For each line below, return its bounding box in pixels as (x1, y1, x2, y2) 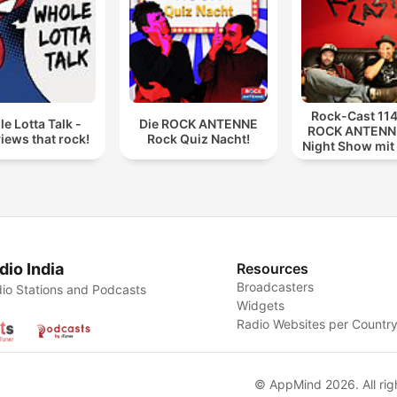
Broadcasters (237, 279, 315, 295)
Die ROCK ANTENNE (138, 115, 258, 131)
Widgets (237, 298, 285, 314)
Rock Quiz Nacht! (146, 130, 250, 146)
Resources (237, 260, 309, 278)
